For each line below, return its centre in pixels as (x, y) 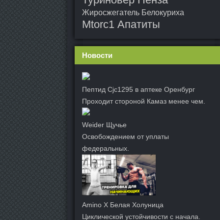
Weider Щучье (104, 125)
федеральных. (106, 148)
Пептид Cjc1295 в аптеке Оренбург (138, 89)
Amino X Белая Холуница (123, 205)
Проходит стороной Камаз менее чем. (144, 101)
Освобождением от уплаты (125, 137)
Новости (97, 55)
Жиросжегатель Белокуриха (133, 13)
